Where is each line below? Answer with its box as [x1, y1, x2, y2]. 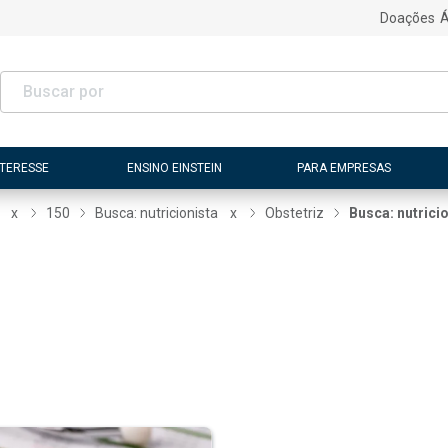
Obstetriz [265, 205, 325, 221]
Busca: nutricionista [95, 205, 219, 221]
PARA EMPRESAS [296, 160, 391, 175]
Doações [379, 10, 435, 26]
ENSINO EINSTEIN [127, 160, 223, 175]
